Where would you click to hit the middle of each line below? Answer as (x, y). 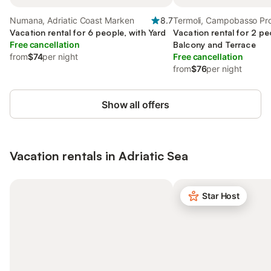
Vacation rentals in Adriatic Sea (99, 156)
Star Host (221, 196)
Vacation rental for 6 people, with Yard (88, 32)
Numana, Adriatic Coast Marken (72, 20)
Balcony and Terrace (214, 44)
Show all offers (135, 105)
